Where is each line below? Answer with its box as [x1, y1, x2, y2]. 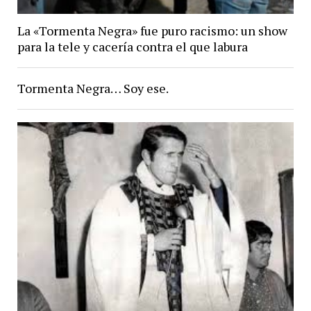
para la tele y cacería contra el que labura [17, 38, 248, 56]
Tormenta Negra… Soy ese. [17, 80, 169, 97]
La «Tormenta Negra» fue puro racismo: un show [17, 22, 287, 40]
